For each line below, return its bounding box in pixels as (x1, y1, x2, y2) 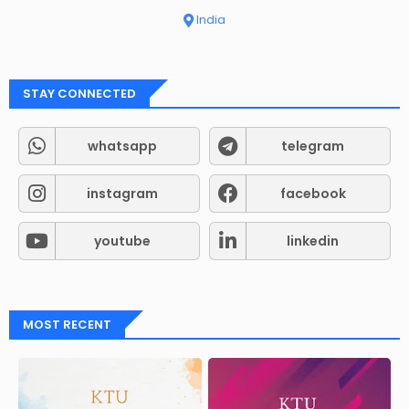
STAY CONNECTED (23, 85, 136, 103)
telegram (281, 137, 344, 156)
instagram (86, 184, 158, 204)
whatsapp (87, 137, 157, 156)
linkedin (287, 232, 339, 251)
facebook (279, 184, 346, 204)
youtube (93, 232, 151, 251)
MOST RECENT (23, 316, 111, 334)
